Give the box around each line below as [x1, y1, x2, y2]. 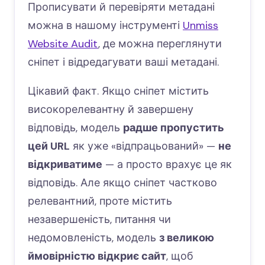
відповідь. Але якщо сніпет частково [28, 176, 217, 190]
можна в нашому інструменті [28, 18, 183, 33]
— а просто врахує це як [102, 157, 232, 172]
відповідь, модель [28, 121, 123, 135]
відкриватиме [28, 157, 102, 172]
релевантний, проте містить [28, 194, 172, 209]
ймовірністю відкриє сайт [28, 249, 166, 264]
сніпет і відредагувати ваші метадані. [28, 55, 219, 70]
